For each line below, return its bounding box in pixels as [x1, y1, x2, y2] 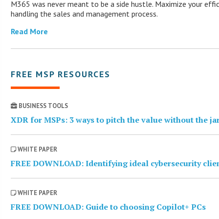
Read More [11, 26, 48, 36]
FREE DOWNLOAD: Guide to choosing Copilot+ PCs [11, 201, 206, 212]
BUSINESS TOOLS [17, 101, 68, 110]
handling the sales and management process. [11, 8, 158, 19]
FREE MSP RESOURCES [11, 68, 111, 80]
